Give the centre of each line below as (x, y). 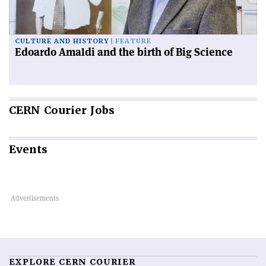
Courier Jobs (77, 110)
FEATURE (133, 42)
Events (28, 150)
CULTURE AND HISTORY (62, 42)
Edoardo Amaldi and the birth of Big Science (124, 52)
